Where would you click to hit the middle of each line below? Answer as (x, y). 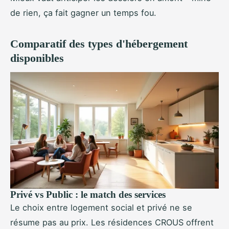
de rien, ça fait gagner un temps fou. (83, 13)
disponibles (37, 58)
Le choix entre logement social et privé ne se (101, 208)
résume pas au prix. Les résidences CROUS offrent (112, 223)
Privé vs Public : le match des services (88, 195)
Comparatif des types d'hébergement (99, 44)
